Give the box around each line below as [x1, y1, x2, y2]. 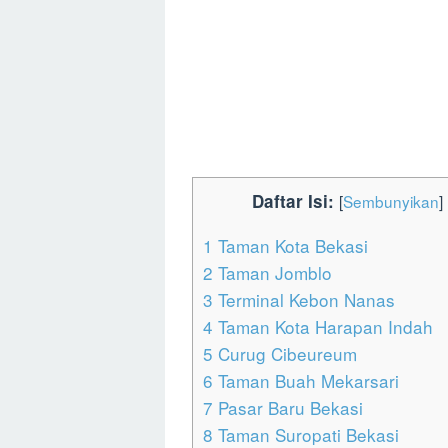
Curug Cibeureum [213, 341, 357, 367]
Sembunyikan [343, 190, 439, 213]
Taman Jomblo [213, 260, 332, 286]
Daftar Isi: [252, 189, 334, 214]
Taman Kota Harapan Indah [213, 314, 433, 340]
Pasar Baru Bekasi [213, 395, 363, 421]
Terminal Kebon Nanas [213, 287, 395, 313]
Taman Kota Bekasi [213, 233, 368, 259]
